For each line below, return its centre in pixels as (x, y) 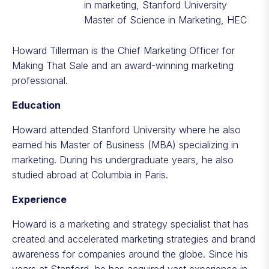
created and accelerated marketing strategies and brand (134, 239)
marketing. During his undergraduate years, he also (123, 160)
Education (36, 105)
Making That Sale (50, 65)
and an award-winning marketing (161, 65)
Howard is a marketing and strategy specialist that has (130, 224)
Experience (39, 199)
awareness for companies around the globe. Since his (130, 254)
